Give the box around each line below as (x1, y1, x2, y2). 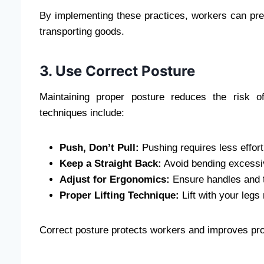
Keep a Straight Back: (60, 158, 161, 170)
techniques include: (39, 107, 124, 119)
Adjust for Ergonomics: (60, 174, 170, 186)
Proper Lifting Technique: (60, 190, 179, 202)
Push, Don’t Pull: (60, 142, 139, 154)
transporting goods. (39, 26, 124, 38)
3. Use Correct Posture (39, 62, 195, 80)
